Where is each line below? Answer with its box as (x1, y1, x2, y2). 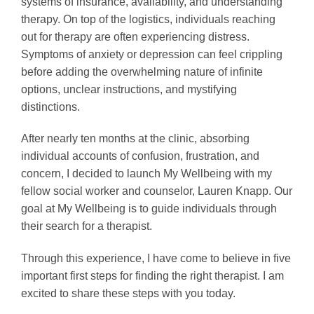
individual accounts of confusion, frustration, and (21, 150, 259, 163)
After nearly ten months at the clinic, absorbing (21, 132, 250, 145)
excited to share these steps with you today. (21, 287, 235, 300)
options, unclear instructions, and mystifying (21, 83, 237, 95)
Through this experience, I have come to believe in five (21, 252, 291, 265)
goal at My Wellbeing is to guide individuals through (21, 203, 277, 215)
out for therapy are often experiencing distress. (21, 30, 250, 43)
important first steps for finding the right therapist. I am (21, 270, 284, 282)
